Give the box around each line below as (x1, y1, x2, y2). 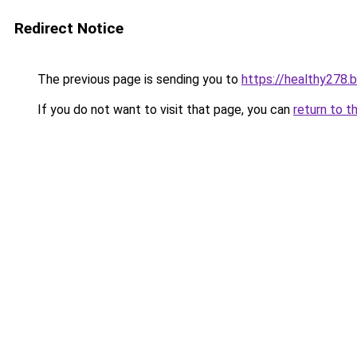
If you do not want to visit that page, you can (34, 102, 293, 117)
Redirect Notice (14, 19, 124, 37)
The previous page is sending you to (34, 72, 241, 87)
